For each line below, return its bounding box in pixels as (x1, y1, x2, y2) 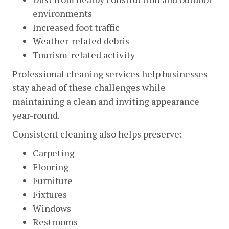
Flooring (33, 160, 68, 173)
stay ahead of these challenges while (12, 81, 166, 94)
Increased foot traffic (33, 20, 120, 33)
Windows (33, 201, 71, 214)
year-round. (12, 108, 60, 121)
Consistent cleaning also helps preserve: (12, 127, 182, 140)
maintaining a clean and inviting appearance (12, 95, 199, 107)
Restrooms (33, 215, 78, 228)
